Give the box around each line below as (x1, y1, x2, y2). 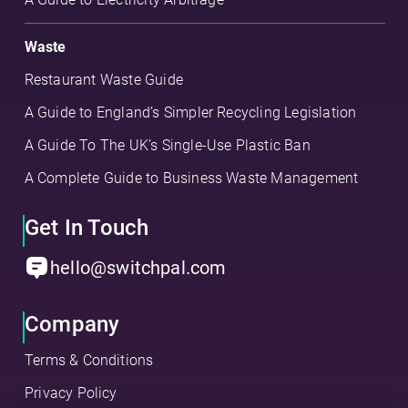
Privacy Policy (25, 384, 117, 403)
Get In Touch (25, 215, 149, 241)
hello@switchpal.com (50, 257, 227, 280)
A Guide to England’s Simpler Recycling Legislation (24, 104, 357, 122)
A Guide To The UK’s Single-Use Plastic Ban (24, 137, 311, 155)
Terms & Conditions (25, 352, 154, 370)
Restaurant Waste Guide (24, 71, 183, 89)
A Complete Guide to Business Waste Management (24, 169, 359, 188)
